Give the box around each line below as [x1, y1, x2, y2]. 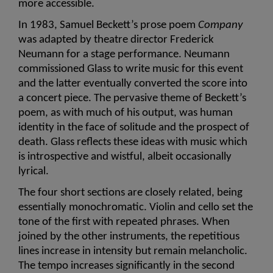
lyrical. [18, 166, 49, 178]
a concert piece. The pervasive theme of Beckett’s [18, 93, 246, 105]
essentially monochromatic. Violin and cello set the [18, 201, 253, 213]
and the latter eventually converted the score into [18, 78, 247, 90]
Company [198, 19, 243, 32]
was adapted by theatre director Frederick [18, 34, 214, 46]
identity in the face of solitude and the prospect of [18, 122, 249, 134]
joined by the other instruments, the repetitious [18, 230, 239, 243]
